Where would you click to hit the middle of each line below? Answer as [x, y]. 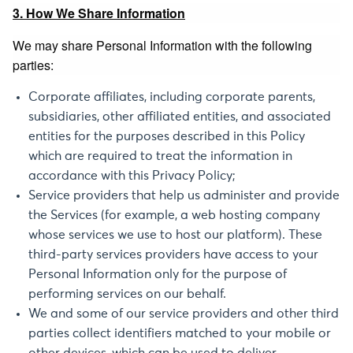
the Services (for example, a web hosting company [174, 215]
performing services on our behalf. [127, 294]
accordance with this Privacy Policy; [132, 176]
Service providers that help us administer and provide [184, 195]
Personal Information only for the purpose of [158, 274]
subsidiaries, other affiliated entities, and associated [180, 117]
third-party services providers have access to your [173, 255]
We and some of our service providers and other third [184, 314]
